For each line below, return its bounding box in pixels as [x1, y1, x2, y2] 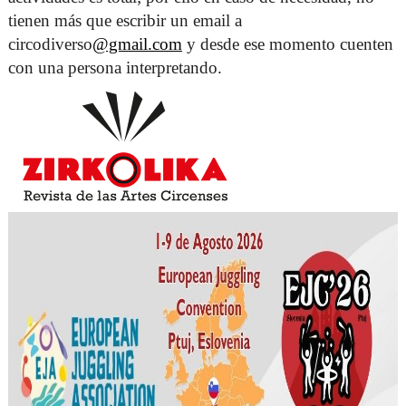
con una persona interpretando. [7, 58, 227, 77]
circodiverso [7, 34, 92, 53]
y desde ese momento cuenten [181, 34, 393, 53]
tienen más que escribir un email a [7, 11, 242, 30]
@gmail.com [92, 34, 182, 53]
